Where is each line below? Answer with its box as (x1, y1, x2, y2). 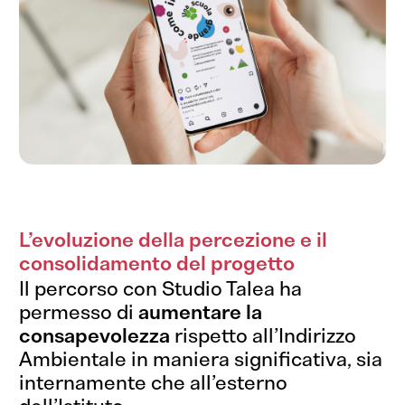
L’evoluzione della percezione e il (19, 229, 328, 252)
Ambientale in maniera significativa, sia (19, 348, 383, 372)
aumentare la (138, 301, 263, 325)
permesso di (19, 301, 139, 325)
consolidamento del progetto (19, 252, 296, 276)
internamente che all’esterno (19, 372, 288, 395)
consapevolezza (19, 325, 171, 348)
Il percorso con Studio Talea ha (19, 278, 303, 301)
